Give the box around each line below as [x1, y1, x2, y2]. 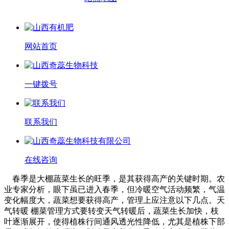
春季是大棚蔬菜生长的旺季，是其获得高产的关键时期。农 [4, 174, 225, 184]
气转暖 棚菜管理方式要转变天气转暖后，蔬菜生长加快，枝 [4, 207, 219, 216]
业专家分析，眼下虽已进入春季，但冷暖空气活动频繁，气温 [4, 185, 225, 194]
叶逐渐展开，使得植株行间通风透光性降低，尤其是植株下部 [4, 217, 225, 226]
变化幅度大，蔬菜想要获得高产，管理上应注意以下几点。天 [4, 196, 225, 205]
